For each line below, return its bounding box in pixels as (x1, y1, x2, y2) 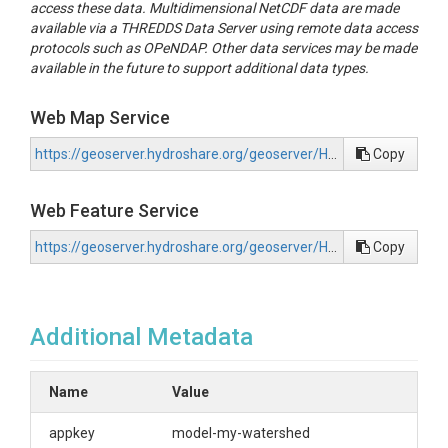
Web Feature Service (30, 200, 199, 221)
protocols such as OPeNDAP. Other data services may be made (30, 40, 417, 56)
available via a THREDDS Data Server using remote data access (30, 20, 418, 36)
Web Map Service (30, 107, 170, 128)
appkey (49, 425, 95, 441)
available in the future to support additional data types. (30, 60, 369, 76)
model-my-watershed (172, 425, 310, 441)
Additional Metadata (30, 323, 253, 351)
